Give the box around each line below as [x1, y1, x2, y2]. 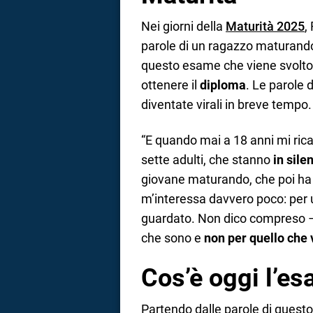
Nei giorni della [141, 19, 226, 34]
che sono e [141, 230, 204, 245]
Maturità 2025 [226, 19, 305, 34]
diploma [200, 78, 246, 93]
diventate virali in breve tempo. [141, 97, 312, 112]
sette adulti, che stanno [141, 152, 273, 167]
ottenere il [141, 78, 200, 93]
